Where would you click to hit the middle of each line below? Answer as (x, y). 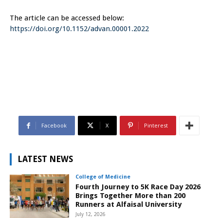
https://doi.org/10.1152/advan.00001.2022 (79, 29)
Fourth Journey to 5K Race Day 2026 (138, 187)
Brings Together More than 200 (131, 196)
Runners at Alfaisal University (129, 205)
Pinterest (156, 126)
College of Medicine (103, 177)
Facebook (54, 126)
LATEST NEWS (45, 159)
